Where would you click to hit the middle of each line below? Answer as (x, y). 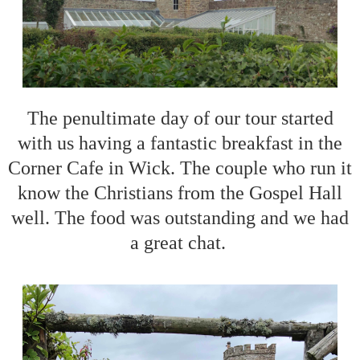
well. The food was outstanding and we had (180, 218)
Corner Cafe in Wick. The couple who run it (180, 168)
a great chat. (180, 243)
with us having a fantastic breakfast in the (180, 143)
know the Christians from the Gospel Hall (180, 193)
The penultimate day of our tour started (180, 119)
